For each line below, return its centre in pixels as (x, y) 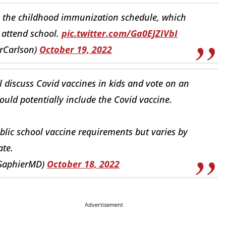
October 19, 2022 (76, 49)
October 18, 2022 (83, 164)
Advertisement (104, 205)
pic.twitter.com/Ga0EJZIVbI (120, 33)
